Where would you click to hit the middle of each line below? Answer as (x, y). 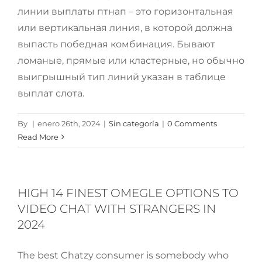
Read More (38, 137)
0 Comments (192, 123)
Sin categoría (134, 123)
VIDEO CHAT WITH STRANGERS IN (117, 209)
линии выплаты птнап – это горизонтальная (125, 11)
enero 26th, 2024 (69, 123)
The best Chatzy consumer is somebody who (123, 255)
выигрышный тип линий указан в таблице (122, 77)
